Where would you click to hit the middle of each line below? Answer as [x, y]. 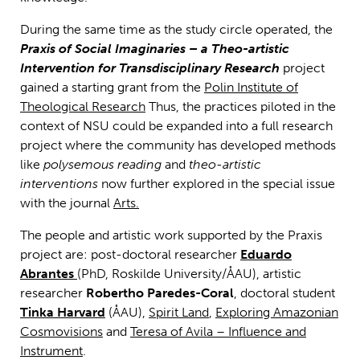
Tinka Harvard [63, 313]
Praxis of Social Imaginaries [103, 49]
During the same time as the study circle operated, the [176, 30]
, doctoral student [284, 293]
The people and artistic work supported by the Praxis [171, 235]
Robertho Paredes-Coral [160, 293]
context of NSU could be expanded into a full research [176, 126]
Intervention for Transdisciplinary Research [150, 68]
